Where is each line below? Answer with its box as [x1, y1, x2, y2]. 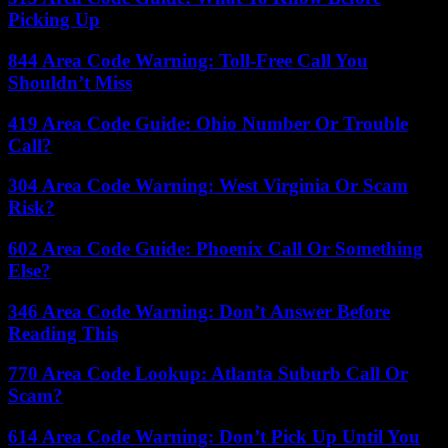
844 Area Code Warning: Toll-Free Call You [8, 49, 368, 71]
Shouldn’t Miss [8, 71, 132, 93]
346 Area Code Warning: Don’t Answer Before [8, 300, 390, 322]
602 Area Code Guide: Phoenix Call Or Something [8, 237, 423, 259]
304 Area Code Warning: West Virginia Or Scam [8, 175, 408, 197]
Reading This [8, 322, 118, 344]
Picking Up [8, 9, 100, 31]
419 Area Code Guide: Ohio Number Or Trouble [8, 112, 408, 134]
